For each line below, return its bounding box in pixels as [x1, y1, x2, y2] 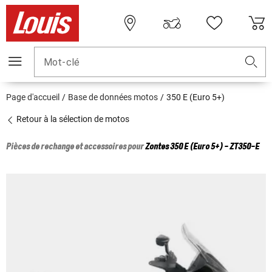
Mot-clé [44, 56, 80, 69]
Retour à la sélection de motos [15, 114, 129, 124]
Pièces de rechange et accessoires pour [6, 142, 145, 152]
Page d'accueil [6, 92, 59, 103]
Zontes [145, 142, 169, 152]
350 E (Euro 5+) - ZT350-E [170, 142, 259, 152]
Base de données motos [68, 92, 158, 103]
